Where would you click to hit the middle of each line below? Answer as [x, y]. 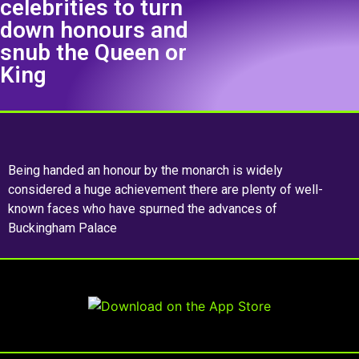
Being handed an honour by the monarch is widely [145, 171]
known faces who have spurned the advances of [143, 209]
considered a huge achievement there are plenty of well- [165, 190]
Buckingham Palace [63, 228]
